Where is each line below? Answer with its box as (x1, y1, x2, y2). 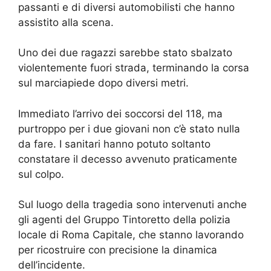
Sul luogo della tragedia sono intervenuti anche (18, 198, 247, 211)
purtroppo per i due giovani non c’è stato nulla (18, 122, 240, 135)
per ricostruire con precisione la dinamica (18, 244, 217, 256)
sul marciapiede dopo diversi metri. (18, 77, 189, 90)
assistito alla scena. (18, 16, 114, 28)
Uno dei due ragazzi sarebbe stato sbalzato (18, 47, 232, 59)
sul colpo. (18, 168, 64, 180)
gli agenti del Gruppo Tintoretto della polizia (18, 214, 230, 226)
